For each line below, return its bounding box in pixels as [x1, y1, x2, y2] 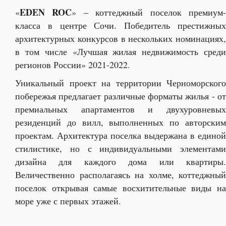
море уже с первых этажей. [15, 195, 121, 207]
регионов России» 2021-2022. [15, 59, 130, 71]
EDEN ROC [20, 6, 72, 19]
